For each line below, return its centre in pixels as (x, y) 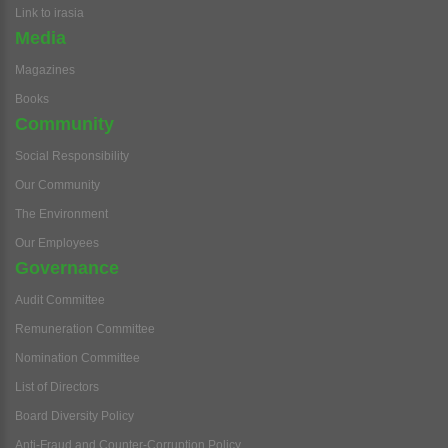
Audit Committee (60, 300)
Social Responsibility (72, 156)
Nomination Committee (77, 358)
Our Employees (57, 243)
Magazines (45, 70)
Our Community (57, 185)
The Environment (61, 214)
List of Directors (57, 387)
